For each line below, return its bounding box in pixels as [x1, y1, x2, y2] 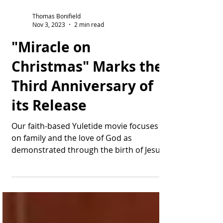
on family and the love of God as [11, 154, 132, 165]
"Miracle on [11, 59, 91, 79]
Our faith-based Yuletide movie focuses [11, 142, 158, 153]
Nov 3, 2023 [32, 42, 65, 50]
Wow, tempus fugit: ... [11, 178, 91, 189]
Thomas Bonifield [32, 33, 81, 42]
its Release [11, 117, 87, 137]
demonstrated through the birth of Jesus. [11, 166, 166, 177]
